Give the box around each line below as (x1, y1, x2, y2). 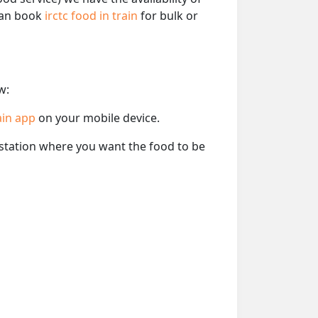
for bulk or (141, 7, 198, 23)
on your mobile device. (38, 109, 160, 126)
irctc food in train (45, 7, 141, 23)
